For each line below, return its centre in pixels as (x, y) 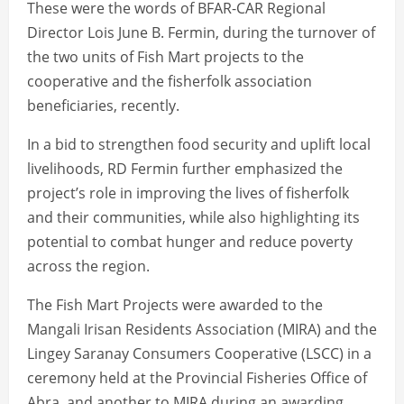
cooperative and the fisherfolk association (170, 81)
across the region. (88, 266)
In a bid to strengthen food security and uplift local (199, 144)
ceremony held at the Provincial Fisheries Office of (197, 377)
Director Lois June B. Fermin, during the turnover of (201, 32)
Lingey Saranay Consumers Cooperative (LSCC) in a (199, 353)
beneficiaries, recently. (103, 105)
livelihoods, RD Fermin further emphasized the (185, 168)
